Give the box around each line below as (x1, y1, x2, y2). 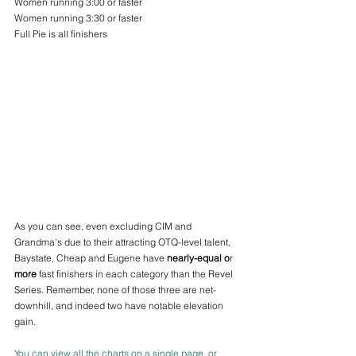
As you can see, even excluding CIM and (14, 219, 194, 232)
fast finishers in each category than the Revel (37, 267, 235, 280)
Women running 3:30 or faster (14, 11, 142, 24)
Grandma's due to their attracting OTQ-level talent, (14, 235, 233, 248)
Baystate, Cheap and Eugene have (14, 251, 167, 264)
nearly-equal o (167, 251, 230, 264)
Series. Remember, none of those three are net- (14, 283, 216, 296)
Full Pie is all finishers (14, 27, 110, 40)
